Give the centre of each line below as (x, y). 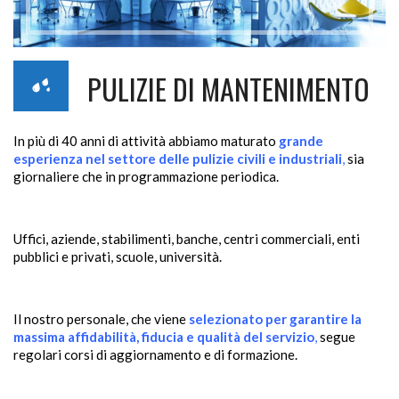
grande (301, 141)
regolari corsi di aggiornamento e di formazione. (155, 355)
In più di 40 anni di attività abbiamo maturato (146, 141)
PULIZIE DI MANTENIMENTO (228, 89)
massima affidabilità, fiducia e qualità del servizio (164, 337)
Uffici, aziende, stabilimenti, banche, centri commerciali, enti (187, 239)
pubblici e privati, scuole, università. (118, 257)
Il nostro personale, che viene (101, 319)
